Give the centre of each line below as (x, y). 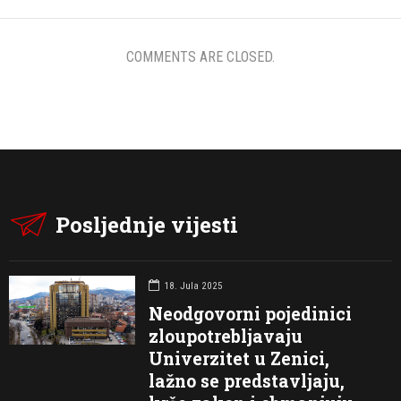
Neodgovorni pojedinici (251, 314)
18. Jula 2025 (194, 286)
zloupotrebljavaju (226, 337)
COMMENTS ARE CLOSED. (200, 56)
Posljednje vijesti (147, 224)
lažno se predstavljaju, (247, 381)
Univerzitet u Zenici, (239, 359)
